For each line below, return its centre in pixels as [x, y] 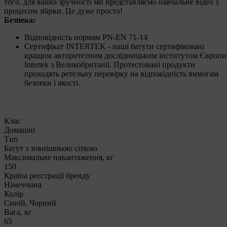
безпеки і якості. [52, 83]
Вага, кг [18, 212]
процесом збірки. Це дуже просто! [63, 11]
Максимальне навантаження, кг [59, 157]
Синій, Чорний [30, 203]
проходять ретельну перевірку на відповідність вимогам [121, 73]
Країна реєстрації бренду [47, 175]
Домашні [20, 130]
